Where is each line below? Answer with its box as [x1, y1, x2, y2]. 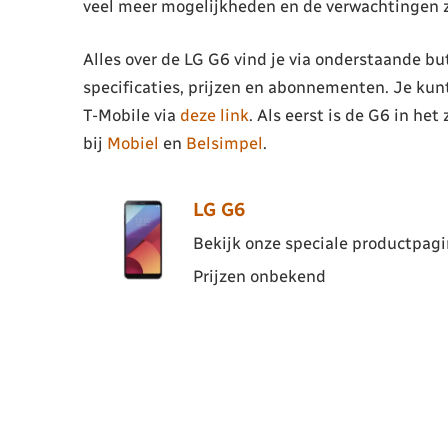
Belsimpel [185, 133, 263, 154]
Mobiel [106, 133, 159, 154]
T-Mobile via [82, 105, 180, 126]
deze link [179, 105, 249, 126]
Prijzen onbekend [192, 265, 326, 286]
